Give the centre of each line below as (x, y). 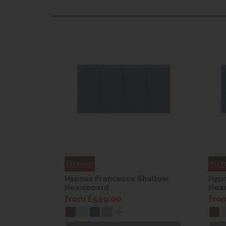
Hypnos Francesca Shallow (117, 178)
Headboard (87, 187)
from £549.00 (93, 199)
